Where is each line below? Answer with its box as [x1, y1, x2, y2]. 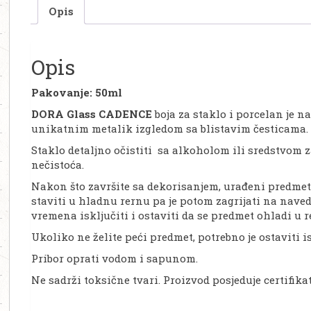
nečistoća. [31, 158, 84, 172]
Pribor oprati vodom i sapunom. [31, 251, 198, 266]
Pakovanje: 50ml [31, 85, 122, 100]
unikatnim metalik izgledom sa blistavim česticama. [31, 121, 308, 136]
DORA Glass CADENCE [31, 107, 152, 121]
